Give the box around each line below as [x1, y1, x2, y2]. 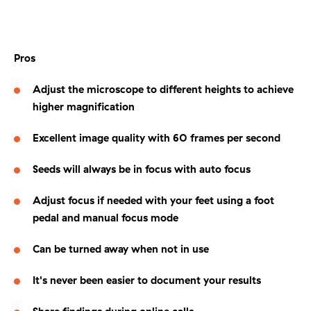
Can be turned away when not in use [33, 242, 209, 255]
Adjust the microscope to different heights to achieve [33, 82, 294, 96]
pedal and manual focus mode [33, 210, 178, 224]
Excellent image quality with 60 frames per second [33, 131, 280, 144]
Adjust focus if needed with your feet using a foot [33, 193, 274, 207]
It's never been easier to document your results [33, 273, 261, 287]
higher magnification [33, 99, 135, 113]
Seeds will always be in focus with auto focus [33, 162, 251, 176]
